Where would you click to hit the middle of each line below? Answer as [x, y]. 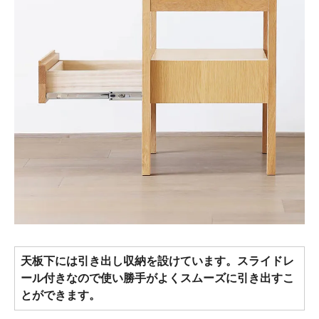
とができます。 [61, 296]
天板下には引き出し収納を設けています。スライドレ [157, 261]
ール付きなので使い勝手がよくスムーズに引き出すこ [157, 278]
